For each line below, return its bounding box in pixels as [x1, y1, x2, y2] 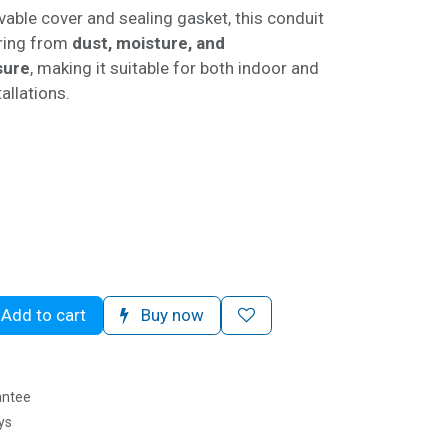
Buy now [137, 305, 204, 325]
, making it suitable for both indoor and [30, 58, 319, 78]
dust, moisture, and [72, 33, 225, 53]
